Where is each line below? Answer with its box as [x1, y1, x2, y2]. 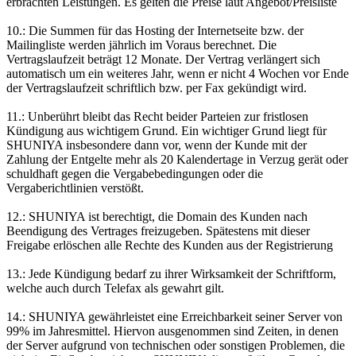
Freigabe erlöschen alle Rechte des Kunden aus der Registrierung [6, 238, 333, 252]
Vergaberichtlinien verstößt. [6, 180, 144, 195]
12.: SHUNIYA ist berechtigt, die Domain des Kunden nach [6, 209, 308, 223]
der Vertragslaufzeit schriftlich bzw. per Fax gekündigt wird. [6, 80, 307, 95]
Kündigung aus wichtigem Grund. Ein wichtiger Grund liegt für [6, 123, 327, 137]
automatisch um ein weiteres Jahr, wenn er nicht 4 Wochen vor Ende [6, 66, 349, 80]
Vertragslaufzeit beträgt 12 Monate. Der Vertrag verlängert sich [6, 52, 320, 66]
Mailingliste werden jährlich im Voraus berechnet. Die [6, 37, 277, 52]
